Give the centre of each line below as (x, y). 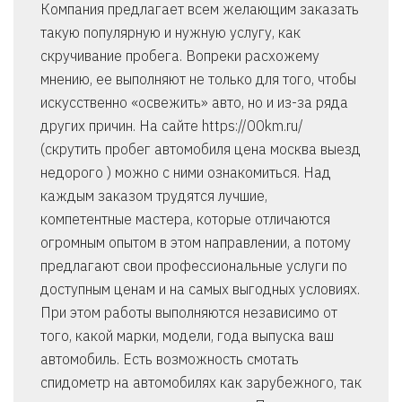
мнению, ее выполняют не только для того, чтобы (198, 79)
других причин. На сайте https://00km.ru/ (172, 126)
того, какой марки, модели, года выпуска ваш (187, 336)
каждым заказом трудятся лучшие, (154, 196)
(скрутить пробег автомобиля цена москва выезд (201, 149)
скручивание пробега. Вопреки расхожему (180, 56)
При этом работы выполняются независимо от (189, 313)
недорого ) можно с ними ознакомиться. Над (186, 173)
